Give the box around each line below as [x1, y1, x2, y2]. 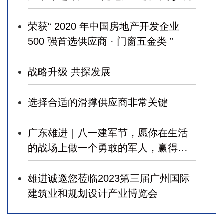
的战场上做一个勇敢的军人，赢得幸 [28, 142, 188, 154]
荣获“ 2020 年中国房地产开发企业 [28, 21, 179, 32]
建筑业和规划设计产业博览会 [28, 188, 158, 199]
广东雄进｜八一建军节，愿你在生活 [28, 127, 188, 139]
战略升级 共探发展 [28, 66, 111, 78]
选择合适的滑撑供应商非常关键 [28, 97, 168, 108]
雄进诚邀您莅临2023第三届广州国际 [28, 173, 190, 184]
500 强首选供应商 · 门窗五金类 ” [28, 36, 173, 47]
